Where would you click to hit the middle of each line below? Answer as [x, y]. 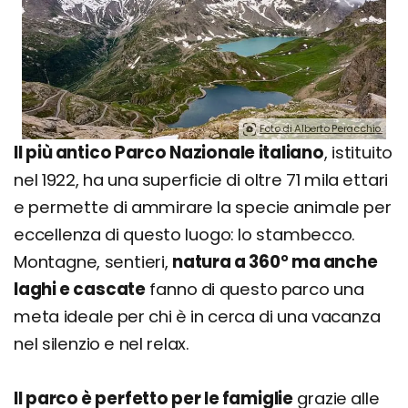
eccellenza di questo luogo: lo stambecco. [185, 235]
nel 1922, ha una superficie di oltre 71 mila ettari [201, 180]
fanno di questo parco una [255, 290]
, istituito [358, 153]
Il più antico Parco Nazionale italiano [169, 153]
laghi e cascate [80, 290]
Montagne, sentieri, [93, 262]
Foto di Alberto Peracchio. [321, 129]
